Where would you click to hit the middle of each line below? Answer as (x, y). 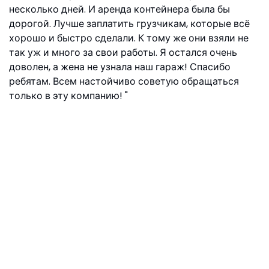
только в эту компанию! (67, 96)
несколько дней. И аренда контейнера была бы (119, 9)
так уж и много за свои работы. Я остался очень (123, 53)
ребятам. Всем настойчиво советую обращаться (124, 81)
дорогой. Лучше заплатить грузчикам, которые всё (129, 24)
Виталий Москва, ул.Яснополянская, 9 (98, 120)
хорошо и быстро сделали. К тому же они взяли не (129, 38)
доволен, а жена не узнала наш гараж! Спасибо (120, 67)
